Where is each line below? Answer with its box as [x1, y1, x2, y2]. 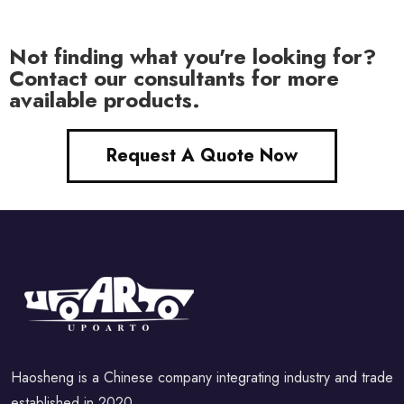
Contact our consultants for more [9, 62, 339, 94]
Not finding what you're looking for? [9, 41, 376, 72]
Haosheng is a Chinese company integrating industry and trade [11, 367, 393, 388]
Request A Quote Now [106, 142, 298, 169]
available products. [9, 84, 200, 115]
